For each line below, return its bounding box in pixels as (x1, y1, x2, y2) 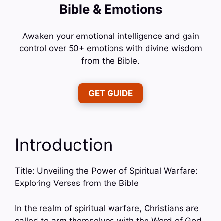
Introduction (15, 134, 113, 155)
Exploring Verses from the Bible (15, 178, 139, 188)
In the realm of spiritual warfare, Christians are (15, 203, 199, 213)
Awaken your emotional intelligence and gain (22, 31, 199, 41)
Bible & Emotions (59, 1, 162, 17)
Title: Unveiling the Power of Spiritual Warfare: (15, 166, 198, 176)
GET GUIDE (88, 88, 133, 99)
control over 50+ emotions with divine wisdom (19, 43, 202, 54)
